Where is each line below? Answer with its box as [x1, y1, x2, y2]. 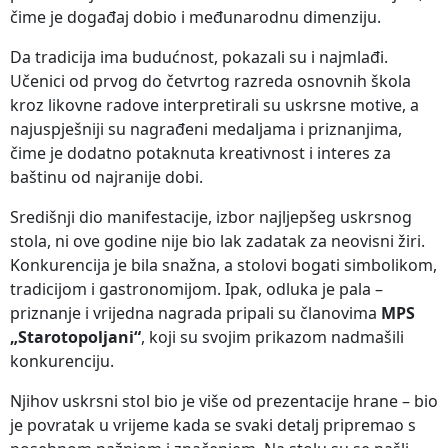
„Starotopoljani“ [10, 325, 141, 348]
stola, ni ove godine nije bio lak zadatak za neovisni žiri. [10, 229, 425, 252]
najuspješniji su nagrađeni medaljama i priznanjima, [10, 117, 402, 140]
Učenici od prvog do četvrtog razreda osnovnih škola [10, 69, 411, 92]
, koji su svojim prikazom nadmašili [141, 325, 404, 348]
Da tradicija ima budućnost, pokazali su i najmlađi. [10, 45, 388, 68]
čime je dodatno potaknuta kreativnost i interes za [10, 141, 391, 164]
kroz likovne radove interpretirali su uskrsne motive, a [10, 93, 419, 116]
